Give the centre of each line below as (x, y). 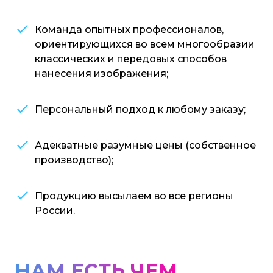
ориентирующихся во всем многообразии (145, 44)
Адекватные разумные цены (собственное (145, 145)
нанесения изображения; (101, 73)
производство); (74, 160)
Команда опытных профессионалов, (129, 29)
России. (55, 210)
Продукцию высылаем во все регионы (134, 196)
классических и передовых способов (131, 58)
